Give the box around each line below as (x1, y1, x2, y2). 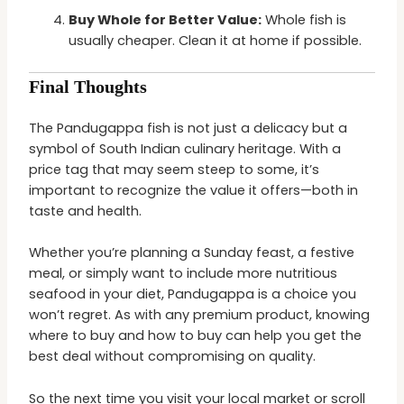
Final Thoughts (29, 76, 148, 96)
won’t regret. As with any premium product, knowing (29, 306, 371, 325)
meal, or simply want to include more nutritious (29, 264, 338, 283)
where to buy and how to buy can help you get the (29, 326, 363, 345)
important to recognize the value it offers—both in (29, 180, 359, 199)
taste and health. (29, 201, 142, 220)
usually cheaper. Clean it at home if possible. (69, 31, 363, 50)
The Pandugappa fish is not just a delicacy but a (29, 118, 348, 137)
